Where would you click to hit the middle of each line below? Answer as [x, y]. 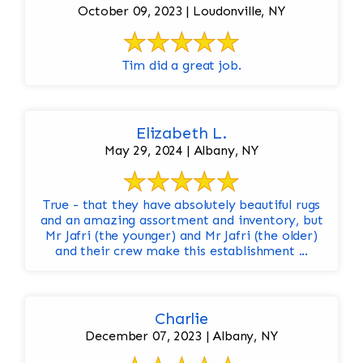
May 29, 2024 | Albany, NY [181, 151]
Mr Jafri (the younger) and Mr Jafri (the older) [181, 236]
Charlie [181, 319]
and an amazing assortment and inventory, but [181, 220]
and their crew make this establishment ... [181, 251]
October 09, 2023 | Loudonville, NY [181, 11]
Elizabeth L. [181, 133]
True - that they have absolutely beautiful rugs [181, 205]
